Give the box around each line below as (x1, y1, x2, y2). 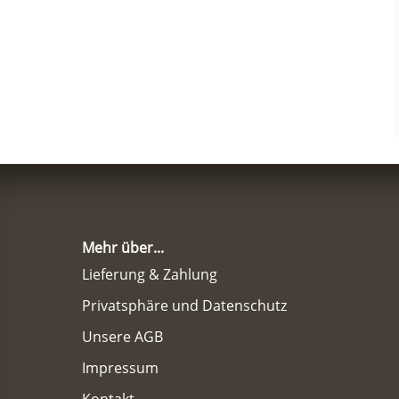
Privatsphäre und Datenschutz (82, 296, 287, 316)
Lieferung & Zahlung (82, 265, 217, 285)
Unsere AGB (82, 327, 163, 347)
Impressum (82, 358, 159, 379)
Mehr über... (82, 238, 164, 258)
